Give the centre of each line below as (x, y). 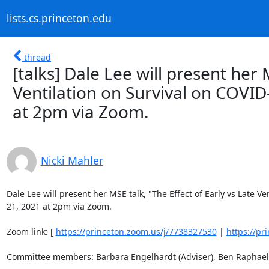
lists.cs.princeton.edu (59, 18)
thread (38, 57)
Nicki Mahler (72, 160)
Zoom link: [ (31, 231)
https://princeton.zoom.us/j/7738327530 (136, 231)
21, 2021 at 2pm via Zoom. (60, 206)
